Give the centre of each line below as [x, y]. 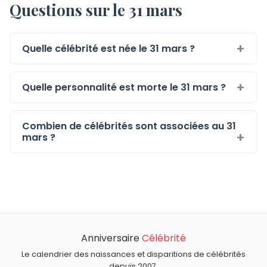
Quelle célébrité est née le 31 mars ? [108, 48]
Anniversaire [111, 238]
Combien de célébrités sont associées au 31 [129, 126]
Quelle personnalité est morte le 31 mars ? [124, 87]
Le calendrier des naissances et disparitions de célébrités [133, 254]
